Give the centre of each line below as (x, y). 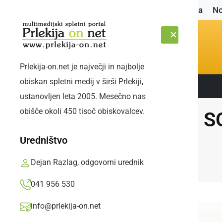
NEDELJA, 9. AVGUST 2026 (60, 86)
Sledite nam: (121, 86)
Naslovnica (182, 10)
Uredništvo (44, 140)
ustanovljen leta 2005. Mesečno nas (83, 96)
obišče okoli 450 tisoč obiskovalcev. (82, 111)
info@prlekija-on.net (66, 206)
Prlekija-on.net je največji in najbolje (82, 67)
